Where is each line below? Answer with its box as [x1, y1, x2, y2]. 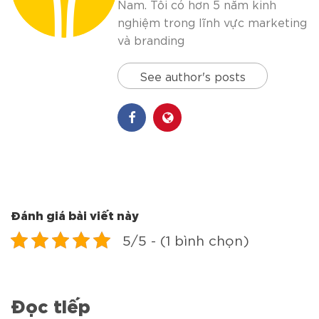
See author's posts [140, 68, 246, 83]
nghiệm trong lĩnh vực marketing [117, 14, 307, 29]
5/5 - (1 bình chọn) [122, 230, 249, 249]
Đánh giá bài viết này [11, 206, 139, 222]
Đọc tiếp [11, 291, 90, 317]
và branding [117, 31, 184, 47]
